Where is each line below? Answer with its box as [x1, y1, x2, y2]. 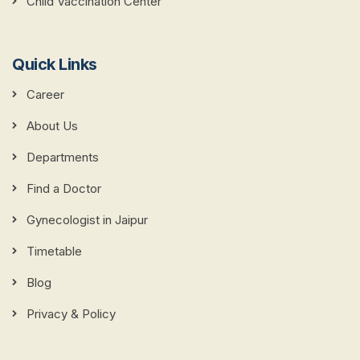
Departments [27, 149, 99, 166]
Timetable [27, 243, 82, 260]
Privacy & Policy [27, 306, 116, 322]
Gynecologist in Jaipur [27, 212, 148, 228]
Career [27, 87, 64, 103]
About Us [27, 118, 78, 134]
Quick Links [12, 55, 97, 75]
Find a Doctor [27, 181, 101, 197]
